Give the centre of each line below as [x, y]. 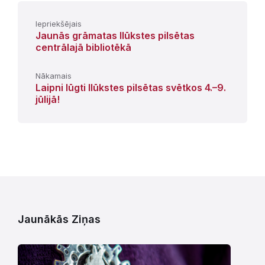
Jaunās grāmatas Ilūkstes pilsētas [115, 35]
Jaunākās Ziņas [59, 219]
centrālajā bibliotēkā [83, 47]
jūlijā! [48, 99]
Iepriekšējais [59, 23]
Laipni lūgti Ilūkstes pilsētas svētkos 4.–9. [131, 87]
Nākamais [54, 75]
